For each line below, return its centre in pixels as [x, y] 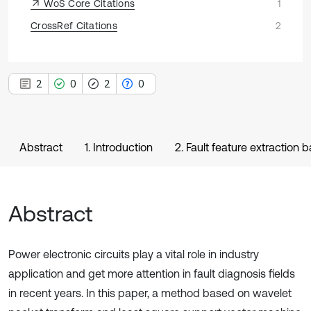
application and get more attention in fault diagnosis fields [152, 274]
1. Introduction [119, 147]
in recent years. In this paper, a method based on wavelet [150, 293]
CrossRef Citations [74, 26]
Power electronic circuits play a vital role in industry [134, 254]
